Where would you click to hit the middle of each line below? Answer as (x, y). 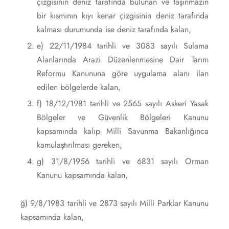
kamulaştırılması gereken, (79, 145)
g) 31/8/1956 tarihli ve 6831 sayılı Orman (122, 161)
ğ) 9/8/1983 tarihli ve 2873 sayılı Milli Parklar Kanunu (114, 203)
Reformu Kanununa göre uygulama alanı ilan (122, 73)
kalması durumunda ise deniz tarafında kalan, (114, 29)
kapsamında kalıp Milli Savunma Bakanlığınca (122, 131)
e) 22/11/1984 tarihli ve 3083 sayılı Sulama (122, 45)
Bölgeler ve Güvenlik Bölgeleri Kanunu (122, 117)
